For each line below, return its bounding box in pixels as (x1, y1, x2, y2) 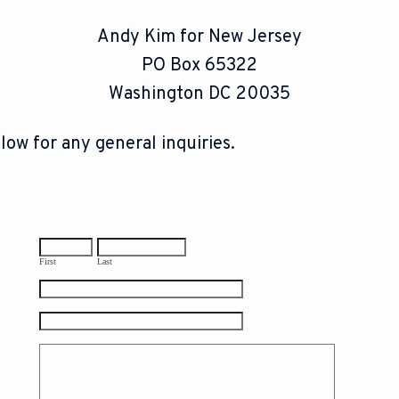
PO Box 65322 (142, 54, 257, 77)
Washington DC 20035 (109, 83, 290, 106)
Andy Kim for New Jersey (97, 26, 302, 49)
